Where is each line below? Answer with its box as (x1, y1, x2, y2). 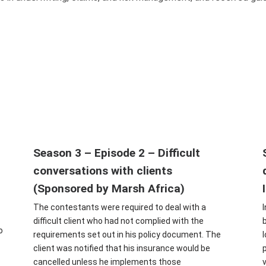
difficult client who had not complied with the (33, 216, 204, 226)
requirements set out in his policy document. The (33, 230, 221, 240)
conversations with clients (33, 164, 173, 178)
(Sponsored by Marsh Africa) (33, 182, 185, 196)
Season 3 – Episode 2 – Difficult (33, 146, 201, 160)
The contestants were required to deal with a (33, 202, 207, 213)
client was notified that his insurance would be (33, 243, 211, 254)
